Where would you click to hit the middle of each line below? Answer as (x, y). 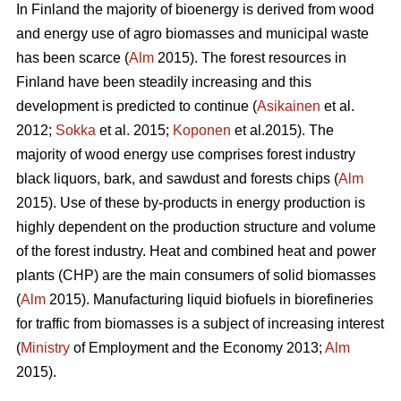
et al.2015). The (282, 131)
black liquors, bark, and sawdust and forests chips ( (177, 179)
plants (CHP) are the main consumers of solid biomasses (196, 276)
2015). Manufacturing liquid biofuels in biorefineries (209, 300)
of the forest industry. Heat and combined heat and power (196, 252)
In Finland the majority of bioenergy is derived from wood (195, 10)
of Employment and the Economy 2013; (197, 348)
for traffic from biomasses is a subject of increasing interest (200, 324)
